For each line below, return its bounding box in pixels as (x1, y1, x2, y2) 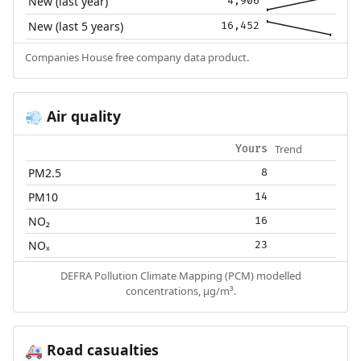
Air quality (42, 106, 121, 127)
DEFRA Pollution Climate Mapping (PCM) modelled (60, 268, 301, 284)
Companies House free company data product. (24, 50, 249, 65)
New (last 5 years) (28, 19, 124, 35)
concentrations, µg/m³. (125, 284, 236, 299)
